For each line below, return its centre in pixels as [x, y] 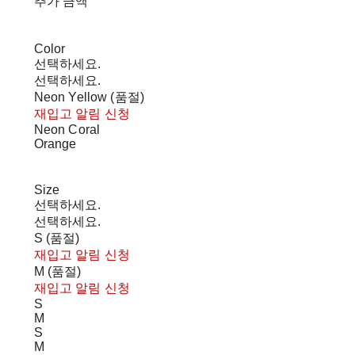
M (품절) [57, 272]
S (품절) [57, 239]
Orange [55, 144]
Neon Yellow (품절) [89, 97]
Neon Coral [67, 130]
